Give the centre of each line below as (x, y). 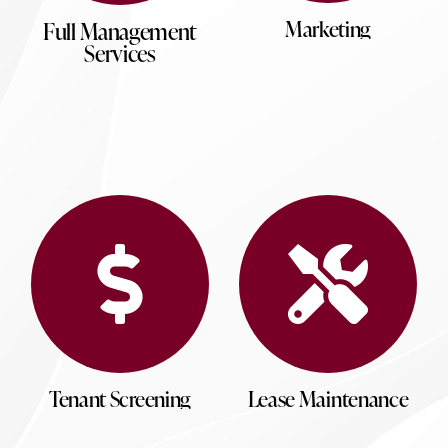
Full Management (120, 30)
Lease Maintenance (328, 398)
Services (120, 52)
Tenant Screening (120, 398)
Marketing (328, 28)
